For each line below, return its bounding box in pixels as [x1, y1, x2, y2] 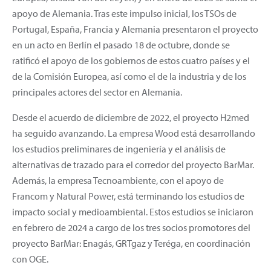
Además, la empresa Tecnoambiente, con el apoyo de [12, 174, 224, 186]
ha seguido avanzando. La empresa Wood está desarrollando [12, 126, 255, 139]
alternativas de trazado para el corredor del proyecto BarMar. [12, 158, 254, 171]
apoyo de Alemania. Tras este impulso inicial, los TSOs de [12, 7, 237, 19]
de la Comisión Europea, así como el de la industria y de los [12, 70, 246, 82]
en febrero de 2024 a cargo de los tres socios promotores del [12, 221, 250, 233]
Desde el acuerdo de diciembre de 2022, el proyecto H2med [12, 111, 249, 123]
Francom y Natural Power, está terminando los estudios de [12, 189, 244, 202]
